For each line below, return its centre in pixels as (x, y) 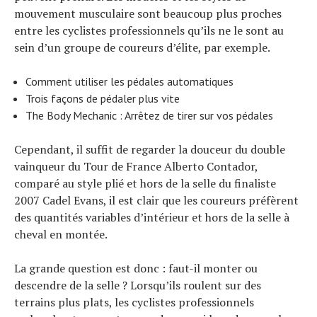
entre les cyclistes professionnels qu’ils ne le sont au (149, 30)
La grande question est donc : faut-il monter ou (136, 268)
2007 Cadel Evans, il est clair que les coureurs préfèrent (156, 200)
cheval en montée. (61, 234)
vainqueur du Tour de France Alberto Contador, (136, 166)
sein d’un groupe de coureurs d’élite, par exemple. (142, 47)
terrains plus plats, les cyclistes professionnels (134, 302)
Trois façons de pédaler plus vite (103, 98)
